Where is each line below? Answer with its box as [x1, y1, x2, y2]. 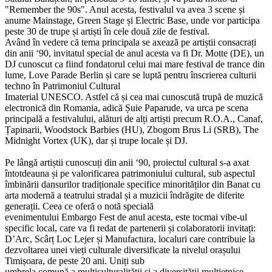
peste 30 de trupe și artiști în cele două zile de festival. [5, 25, 209, 36]
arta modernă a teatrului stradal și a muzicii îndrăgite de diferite [5, 189, 244, 200]
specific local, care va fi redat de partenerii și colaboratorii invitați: [5, 222, 256, 233]
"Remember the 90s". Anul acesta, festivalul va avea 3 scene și [5, 4, 245, 15]
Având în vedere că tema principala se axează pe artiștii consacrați [5, 36, 256, 47]
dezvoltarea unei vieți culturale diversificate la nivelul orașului [5, 244, 240, 255]
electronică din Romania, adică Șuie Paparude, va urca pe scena [5, 102, 248, 113]
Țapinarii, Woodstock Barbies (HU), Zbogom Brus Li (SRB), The [5, 124, 259, 135]
